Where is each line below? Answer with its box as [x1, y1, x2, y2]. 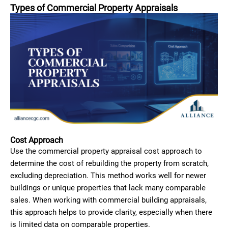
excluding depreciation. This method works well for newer [10, 170, 206, 180]
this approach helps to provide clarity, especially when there [10, 207, 212, 217]
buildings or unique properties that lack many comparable [10, 183, 206, 192]
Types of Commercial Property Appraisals [10, 3, 178, 13]
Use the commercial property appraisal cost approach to [10, 146, 202, 156]
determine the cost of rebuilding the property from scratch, [10, 158, 209, 168]
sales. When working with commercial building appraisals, [10, 195, 207, 205]
